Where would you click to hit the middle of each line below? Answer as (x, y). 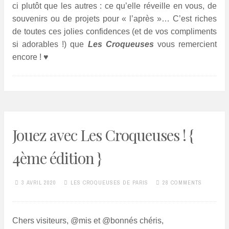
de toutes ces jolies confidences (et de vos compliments (114, 31)
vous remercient (185, 44)
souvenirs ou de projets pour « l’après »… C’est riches (114, 18)
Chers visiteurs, (41, 221)
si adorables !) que (50, 44)
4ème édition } (57, 158)
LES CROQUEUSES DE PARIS (109, 182)
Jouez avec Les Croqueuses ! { (103, 135)
